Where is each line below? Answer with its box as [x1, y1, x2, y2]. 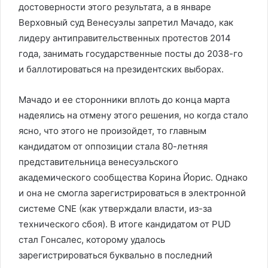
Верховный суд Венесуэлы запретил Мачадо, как [19, 16, 233, 28]
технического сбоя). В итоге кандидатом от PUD [19, 218, 231, 230]
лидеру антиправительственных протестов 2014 [19, 32, 231, 44]
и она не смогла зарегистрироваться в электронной [19, 187, 246, 199]
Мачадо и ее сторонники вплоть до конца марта [19, 93, 230, 105]
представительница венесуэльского [19, 156, 178, 167]
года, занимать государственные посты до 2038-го [19, 47, 243, 59]
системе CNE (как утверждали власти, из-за [19, 202, 212, 214]
